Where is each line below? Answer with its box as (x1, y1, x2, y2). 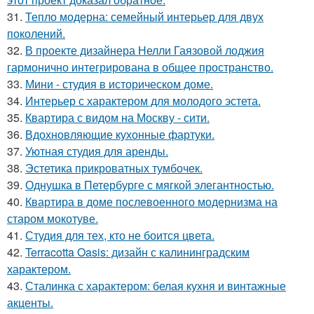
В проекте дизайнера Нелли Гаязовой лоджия (25, 41, 264, 58)
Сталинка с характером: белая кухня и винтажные (25, 277, 286, 294)
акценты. (7, 294, 53, 310)
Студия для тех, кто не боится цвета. (25, 226, 214, 243)
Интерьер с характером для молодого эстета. (25, 92, 261, 109)
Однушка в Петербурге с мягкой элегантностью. (25, 176, 274, 193)
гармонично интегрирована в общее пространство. (7, 58, 273, 75)
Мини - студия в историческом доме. (25, 75, 213, 92)
